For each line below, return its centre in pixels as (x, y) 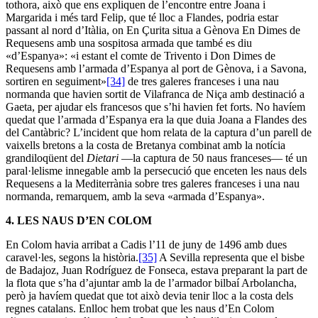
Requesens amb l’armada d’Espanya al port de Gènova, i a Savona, (156, 68)
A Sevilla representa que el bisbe (231, 257)
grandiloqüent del (46, 158)
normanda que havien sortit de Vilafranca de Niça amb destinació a (155, 94)
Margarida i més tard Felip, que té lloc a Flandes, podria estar (142, 17)
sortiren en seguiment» (56, 81)
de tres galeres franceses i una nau (202, 81)
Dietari (103, 158)
